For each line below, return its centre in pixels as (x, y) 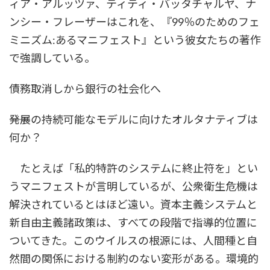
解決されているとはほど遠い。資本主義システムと (133, 205)
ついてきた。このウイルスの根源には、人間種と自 (133, 241)
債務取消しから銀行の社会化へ (85, 89)
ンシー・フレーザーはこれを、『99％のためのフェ (134, 22)
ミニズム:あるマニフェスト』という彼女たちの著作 (135, 40)
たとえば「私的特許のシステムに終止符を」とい (133, 168)
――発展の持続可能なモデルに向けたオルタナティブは (133, 120)
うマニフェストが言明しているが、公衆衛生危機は (133, 187)
